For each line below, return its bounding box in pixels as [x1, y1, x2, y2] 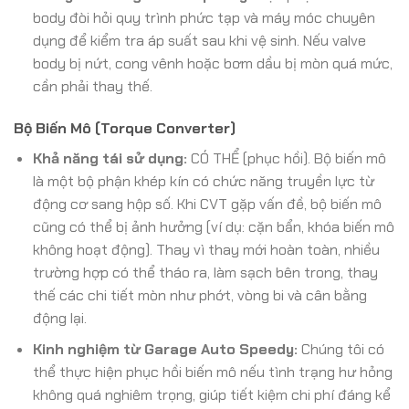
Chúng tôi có [297, 340, 384, 360]
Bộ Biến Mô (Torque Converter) [14, 118, 236, 138]
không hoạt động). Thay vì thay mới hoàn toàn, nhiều [32, 239, 380, 259]
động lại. [32, 308, 87, 328]
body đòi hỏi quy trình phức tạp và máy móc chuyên [32, 7, 375, 27]
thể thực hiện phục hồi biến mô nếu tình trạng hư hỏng [32, 362, 393, 383]
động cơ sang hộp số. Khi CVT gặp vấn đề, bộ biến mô [32, 194, 382, 214]
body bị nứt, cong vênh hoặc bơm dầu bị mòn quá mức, [32, 53, 393, 73]
